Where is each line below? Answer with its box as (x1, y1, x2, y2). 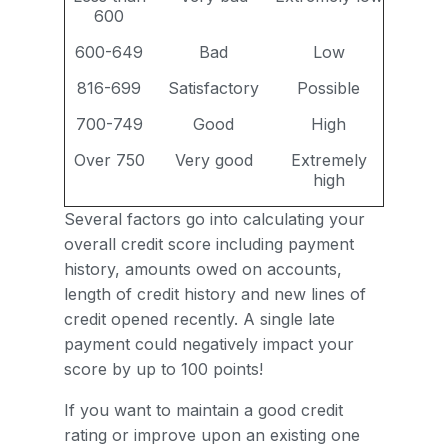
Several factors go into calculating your (64, 209, 365, 229)
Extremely (290, 150, 367, 170)
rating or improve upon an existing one (64, 425, 360, 445)
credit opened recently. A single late (64, 309, 335, 329)
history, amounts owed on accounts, (64, 259, 342, 279)
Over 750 (73, 150, 145, 170)
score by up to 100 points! (64, 359, 263, 379)
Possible (297, 78, 360, 98)
